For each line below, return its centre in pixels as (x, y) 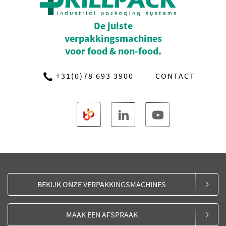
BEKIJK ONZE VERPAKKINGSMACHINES (102, 184)
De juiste (113, 26)
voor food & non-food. (113, 51)
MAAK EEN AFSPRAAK (102, 215)
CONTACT (175, 76)
